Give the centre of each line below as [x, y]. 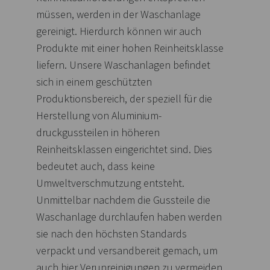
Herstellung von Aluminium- [99, 115]
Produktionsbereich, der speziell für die [124, 99]
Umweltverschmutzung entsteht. [110, 183]
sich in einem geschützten [94, 82]
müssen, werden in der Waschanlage [118, 14]
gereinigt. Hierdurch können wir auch [119, 31]
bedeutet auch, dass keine [96, 166]
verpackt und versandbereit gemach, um [127, 250]
